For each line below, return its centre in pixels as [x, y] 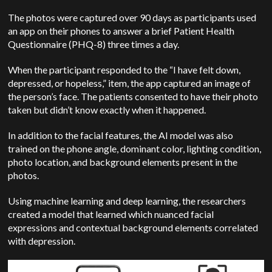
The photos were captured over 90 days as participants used [132, 17]
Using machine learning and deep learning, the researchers [127, 201]
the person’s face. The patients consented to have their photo [133, 96]
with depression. [42, 241]
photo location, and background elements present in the [123, 162]
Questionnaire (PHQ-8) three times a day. [94, 44]
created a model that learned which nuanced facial [111, 214]
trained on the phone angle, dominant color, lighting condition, [135, 148]
